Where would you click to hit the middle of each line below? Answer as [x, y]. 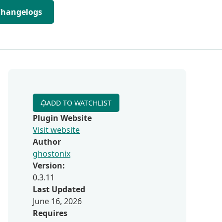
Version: [49, 166]
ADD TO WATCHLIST [79, 103]
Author [47, 142]
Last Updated [59, 189]
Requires [50, 213]
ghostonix [52, 154]
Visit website [56, 130]
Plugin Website [62, 118]
